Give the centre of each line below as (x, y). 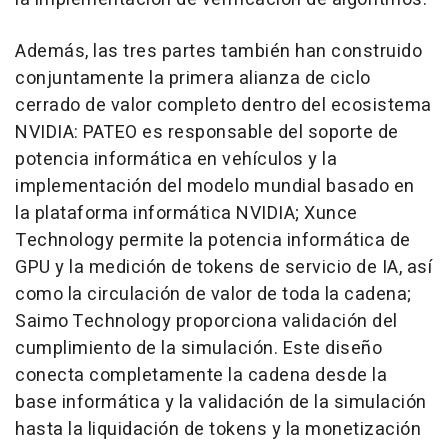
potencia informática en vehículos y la (176, 159)
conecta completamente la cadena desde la (201, 375)
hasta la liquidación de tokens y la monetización (218, 429)
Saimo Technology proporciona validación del (206, 321)
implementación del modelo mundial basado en (215, 186)
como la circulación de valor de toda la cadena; (213, 294)
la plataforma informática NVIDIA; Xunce (186, 213)
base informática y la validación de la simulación (221, 402)
